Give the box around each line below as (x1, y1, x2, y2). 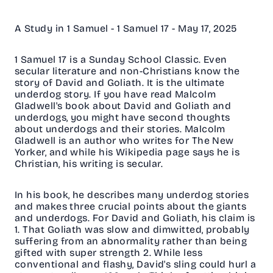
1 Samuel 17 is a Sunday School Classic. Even (15, 54, 227, 66)
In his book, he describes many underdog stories (15, 189, 249, 201)
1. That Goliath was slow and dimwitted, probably (15, 224, 250, 236)
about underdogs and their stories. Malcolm (15, 123, 225, 135)
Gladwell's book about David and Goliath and (15, 100, 232, 112)
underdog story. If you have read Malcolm (15, 88, 216, 101)
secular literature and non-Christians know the (15, 65, 240, 77)
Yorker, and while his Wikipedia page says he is (15, 146, 240, 158)
